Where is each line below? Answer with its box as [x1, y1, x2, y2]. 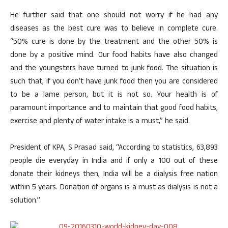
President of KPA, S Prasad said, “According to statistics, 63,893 [10, 142, 218, 155]
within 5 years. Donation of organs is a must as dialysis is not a [10, 182, 218, 194]
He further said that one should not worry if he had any [10, 10, 218, 22]
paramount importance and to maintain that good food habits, [10, 102, 218, 115]
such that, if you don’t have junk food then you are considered [10, 76, 218, 89]
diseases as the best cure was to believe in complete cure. [10, 23, 218, 36]
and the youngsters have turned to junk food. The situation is [10, 63, 218, 75]
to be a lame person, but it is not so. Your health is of [10, 89, 218, 102]
